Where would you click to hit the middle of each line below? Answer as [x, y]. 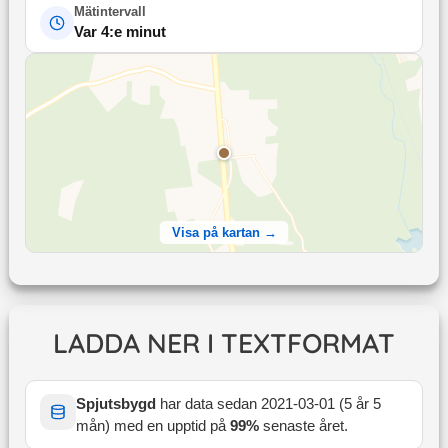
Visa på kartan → [224, 233]
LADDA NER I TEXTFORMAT [223, 343]
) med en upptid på [167, 426]
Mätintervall [109, 12]
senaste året [303, 426]
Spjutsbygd [115, 404]
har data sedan [208, 404]
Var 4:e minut [119, 32]
